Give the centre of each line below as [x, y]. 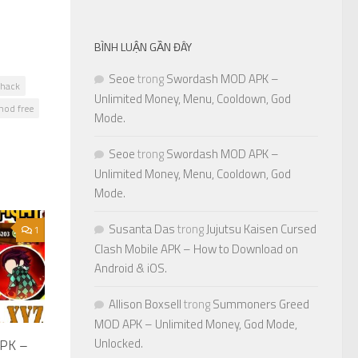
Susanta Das [142, 229]
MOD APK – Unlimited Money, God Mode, [196, 324]
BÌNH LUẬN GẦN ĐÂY [143, 47]
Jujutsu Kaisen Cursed [261, 229]
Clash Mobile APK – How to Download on [196, 249]
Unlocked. [119, 344]
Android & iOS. [131, 268]
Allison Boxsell [145, 304]
